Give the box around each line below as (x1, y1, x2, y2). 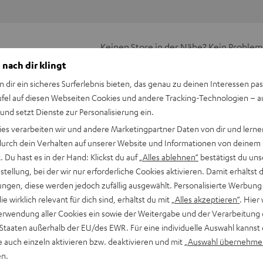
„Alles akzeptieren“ (171, 193, 240, 204)
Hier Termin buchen (100, 66, 185, 79)
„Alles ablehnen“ (139, 151, 198, 162)
